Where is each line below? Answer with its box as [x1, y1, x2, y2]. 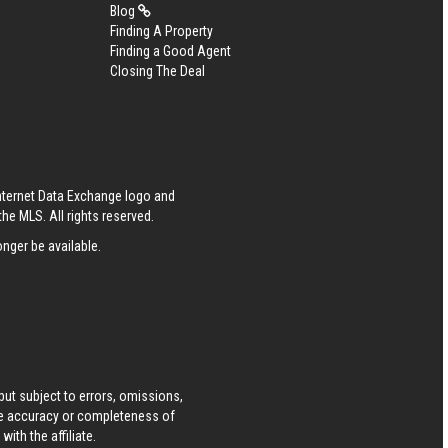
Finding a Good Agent [109, 43, 231, 59]
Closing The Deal [109, 63, 205, 79]
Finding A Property [109, 23, 213, 39]
